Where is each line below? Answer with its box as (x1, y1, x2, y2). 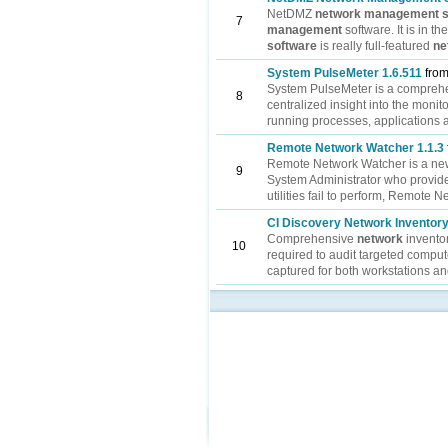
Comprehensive (267, 232, 357, 246)
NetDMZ (267, 7, 315, 21)
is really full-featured (317, 39, 433, 53)
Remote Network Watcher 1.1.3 (267, 141, 444, 155)
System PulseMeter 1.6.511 (267, 66, 422, 80)
